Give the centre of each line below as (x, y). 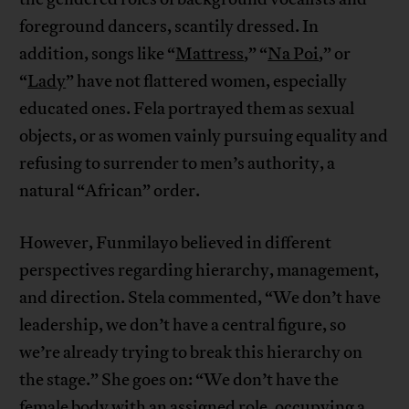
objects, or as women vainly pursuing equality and (204, 136)
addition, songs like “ (98, 54)
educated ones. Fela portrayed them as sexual (187, 109)
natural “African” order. (110, 191)
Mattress (210, 54)
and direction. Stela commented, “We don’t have (200, 298)
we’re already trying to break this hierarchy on (191, 353)
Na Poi (294, 54)
